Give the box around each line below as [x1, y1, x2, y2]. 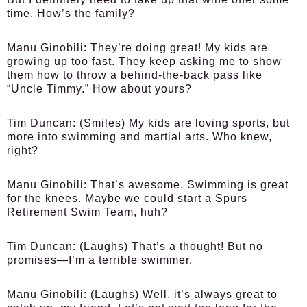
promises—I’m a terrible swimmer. [7, 254, 193, 266]
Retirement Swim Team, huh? [7, 206, 168, 218]
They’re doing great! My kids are [87, 42, 268, 53]
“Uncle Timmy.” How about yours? [7, 83, 192, 95]
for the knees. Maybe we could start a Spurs [7, 193, 247, 204]
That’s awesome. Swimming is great [87, 179, 288, 191]
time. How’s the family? [7, 8, 135, 19]
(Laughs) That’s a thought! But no [76, 241, 263, 252]
